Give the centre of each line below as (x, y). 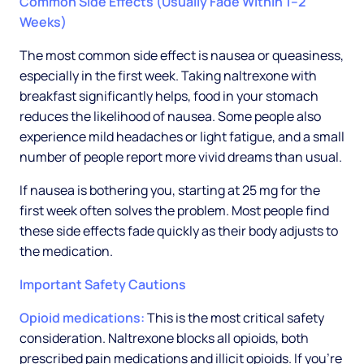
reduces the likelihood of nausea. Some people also (170, 117)
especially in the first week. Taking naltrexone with (168, 76)
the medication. (66, 251)
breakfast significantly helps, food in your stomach (169, 96)
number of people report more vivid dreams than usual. (181, 157)
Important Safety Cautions (103, 285)
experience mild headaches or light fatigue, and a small (182, 137)
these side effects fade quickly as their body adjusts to (179, 231)
